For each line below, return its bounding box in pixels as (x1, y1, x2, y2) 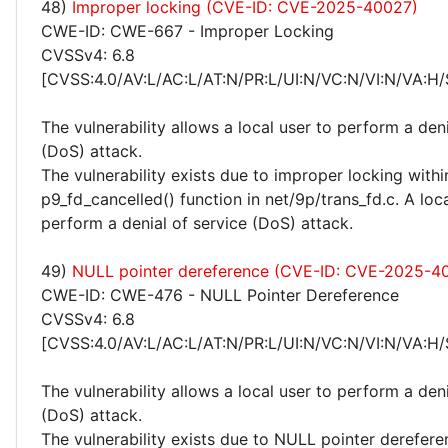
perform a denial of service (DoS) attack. (41, 213, 353, 233)
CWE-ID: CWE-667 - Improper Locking (41, 21, 334, 41)
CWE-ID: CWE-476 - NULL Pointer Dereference (41, 285, 399, 305)
